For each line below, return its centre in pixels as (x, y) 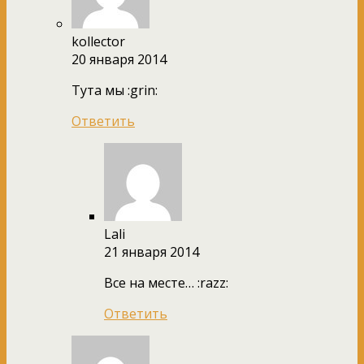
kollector (98, 41)
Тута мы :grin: (115, 90)
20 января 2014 (119, 59)
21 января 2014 (152, 251)
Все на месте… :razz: (166, 282)
